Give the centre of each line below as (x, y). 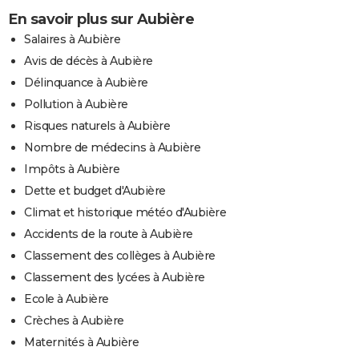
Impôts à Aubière (72, 169)
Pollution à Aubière (76, 104)
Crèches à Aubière (74, 320)
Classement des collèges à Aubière (120, 255)
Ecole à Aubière (67, 298)
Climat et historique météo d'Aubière (125, 212)
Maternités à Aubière (81, 342)
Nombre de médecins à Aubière (112, 147)
